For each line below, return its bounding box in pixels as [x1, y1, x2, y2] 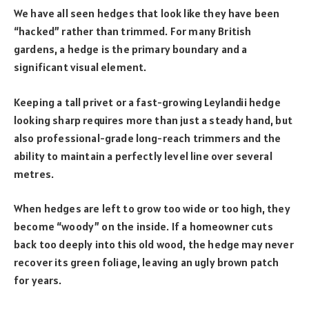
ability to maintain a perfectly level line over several [14, 148, 272, 163]
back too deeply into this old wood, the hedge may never [14, 237, 294, 252]
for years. [14, 273, 62, 288]
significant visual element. [14, 60, 147, 74]
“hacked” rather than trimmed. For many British [14, 24, 252, 39]
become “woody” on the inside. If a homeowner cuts [14, 219, 273, 234]
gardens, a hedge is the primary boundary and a [14, 42, 248, 57]
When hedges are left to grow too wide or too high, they [14, 201, 290, 216]
